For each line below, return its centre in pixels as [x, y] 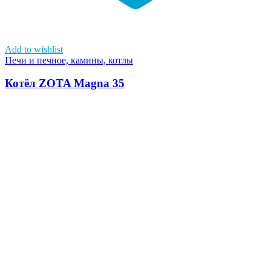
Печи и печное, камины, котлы [69, 60]
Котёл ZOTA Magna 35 [65, 83]
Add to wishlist [34, 49]
